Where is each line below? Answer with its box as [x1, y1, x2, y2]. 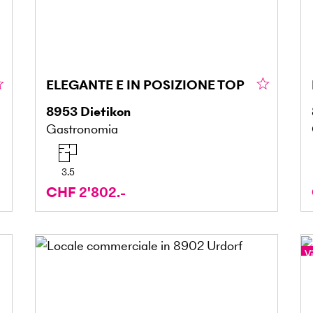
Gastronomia [45, 119, 118, 138]
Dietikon [80, 102, 131, 120]
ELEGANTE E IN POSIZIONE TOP [45, 75, 245, 94]
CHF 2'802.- [45, 182, 126, 202]
